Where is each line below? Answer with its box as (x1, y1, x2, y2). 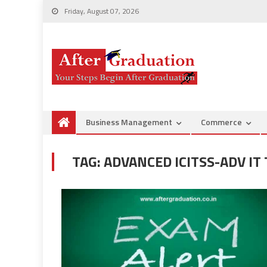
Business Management (86, 116, 172, 128)
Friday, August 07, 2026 (63, 5, 139, 17)
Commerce (201, 116, 242, 128)
